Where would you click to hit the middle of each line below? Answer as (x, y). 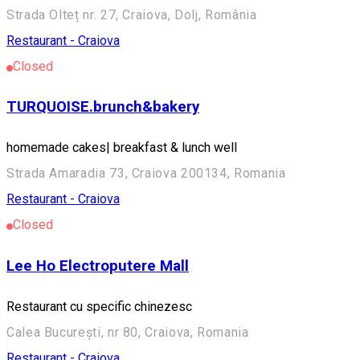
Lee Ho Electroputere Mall (98, 266)
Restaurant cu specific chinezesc (99, 306)
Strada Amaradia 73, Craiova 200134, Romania (146, 174)
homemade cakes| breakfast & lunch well (122, 148)
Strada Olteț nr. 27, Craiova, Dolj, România (132, 14)
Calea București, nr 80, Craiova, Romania (128, 332)
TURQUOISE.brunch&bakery (103, 107)
